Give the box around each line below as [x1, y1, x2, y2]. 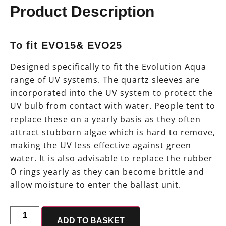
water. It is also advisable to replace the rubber [10, 153, 213, 164]
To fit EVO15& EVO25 [10, 40, 122, 51]
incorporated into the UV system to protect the [10, 87, 213, 99]
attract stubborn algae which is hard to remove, [10, 127, 215, 138]
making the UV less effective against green [10, 140, 191, 151]
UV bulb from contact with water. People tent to [10, 100, 215, 112]
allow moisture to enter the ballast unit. [10, 179, 181, 191]
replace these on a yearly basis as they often [10, 114, 201, 125]
